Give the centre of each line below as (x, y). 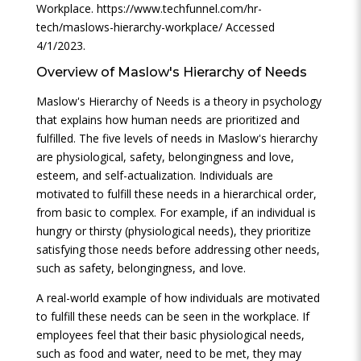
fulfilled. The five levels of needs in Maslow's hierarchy (176, 138)
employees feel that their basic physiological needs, (170, 335)
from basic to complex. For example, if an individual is (176, 212)
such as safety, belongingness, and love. (141, 268)
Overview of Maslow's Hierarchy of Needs (171, 72)
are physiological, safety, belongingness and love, (165, 157)
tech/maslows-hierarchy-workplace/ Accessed (155, 27)
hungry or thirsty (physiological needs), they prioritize (173, 231)
